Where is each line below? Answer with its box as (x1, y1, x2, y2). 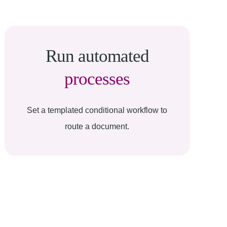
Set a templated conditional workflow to (27, 106, 168, 115)
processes (64, 69, 130, 89)
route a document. (65, 122, 130, 131)
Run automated (45, 46, 149, 66)
